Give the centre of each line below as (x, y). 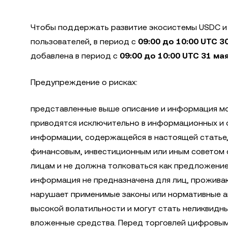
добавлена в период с (75, 56)
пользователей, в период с (84, 41)
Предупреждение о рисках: (84, 82)
